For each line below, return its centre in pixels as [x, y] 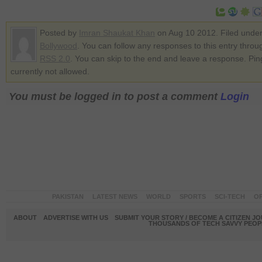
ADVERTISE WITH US [75, 218]
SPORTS [192, 196]
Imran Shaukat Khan [117, 33]
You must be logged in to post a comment [115, 96]
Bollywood [58, 46]
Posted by [59, 33]
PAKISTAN [68, 196]
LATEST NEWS [115, 196]
